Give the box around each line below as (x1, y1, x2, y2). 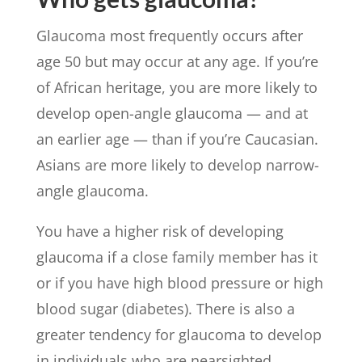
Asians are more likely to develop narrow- (36, 154, 319, 175)
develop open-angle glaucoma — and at (36, 103, 308, 123)
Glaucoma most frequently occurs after (36, 25, 303, 45)
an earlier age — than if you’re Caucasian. (36, 128, 318, 149)
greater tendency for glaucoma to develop (36, 324, 322, 344)
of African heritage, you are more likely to (36, 77, 318, 97)
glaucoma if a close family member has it (36, 246, 318, 267)
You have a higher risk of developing (36, 221, 284, 241)
